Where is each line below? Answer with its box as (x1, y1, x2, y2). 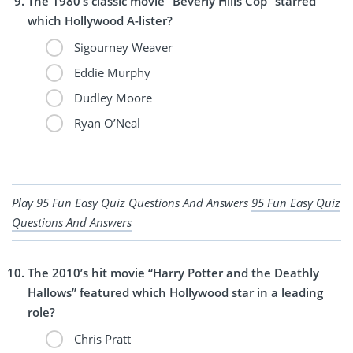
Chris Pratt (70, 330, 131, 347)
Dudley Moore (70, 89, 152, 106)
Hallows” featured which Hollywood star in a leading (28, 284, 323, 300)
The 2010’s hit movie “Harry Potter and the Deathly (28, 264, 319, 281)
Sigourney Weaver (70, 39, 173, 55)
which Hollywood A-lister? (28, 12, 173, 28)
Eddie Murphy (70, 64, 150, 80)
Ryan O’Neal (70, 114, 140, 131)
